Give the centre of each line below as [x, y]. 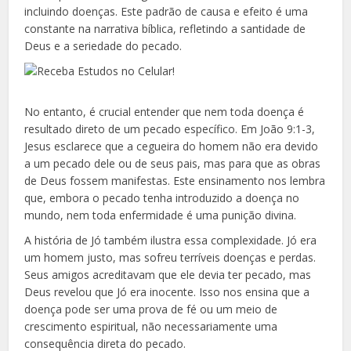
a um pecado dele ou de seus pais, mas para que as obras [173, 163]
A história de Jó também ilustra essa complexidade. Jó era [171, 240]
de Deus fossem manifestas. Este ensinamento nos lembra [175, 180]
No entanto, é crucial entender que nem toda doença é [165, 111]
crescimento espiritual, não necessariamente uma [151, 326]
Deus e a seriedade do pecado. [103, 45]
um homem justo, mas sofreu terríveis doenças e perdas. [170, 257]
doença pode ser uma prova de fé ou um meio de [151, 309]
